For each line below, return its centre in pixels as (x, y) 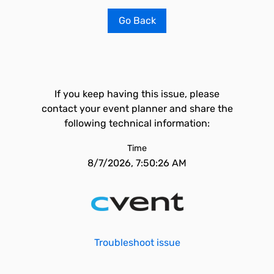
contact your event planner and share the (137, 109)
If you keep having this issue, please (137, 94)
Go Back (137, 20)
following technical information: (137, 123)
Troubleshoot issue (137, 243)
